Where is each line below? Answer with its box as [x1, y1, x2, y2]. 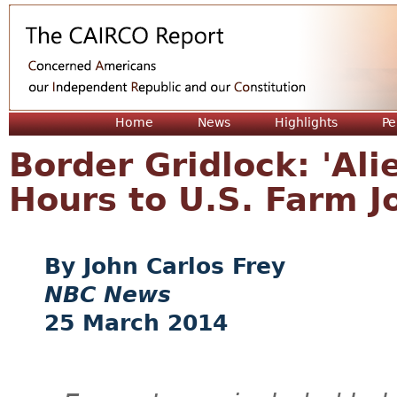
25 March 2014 [44, 310, 228, 336]
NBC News [44, 282, 171, 307]
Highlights [275, 115, 338, 129]
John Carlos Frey [83, 253, 285, 279]
